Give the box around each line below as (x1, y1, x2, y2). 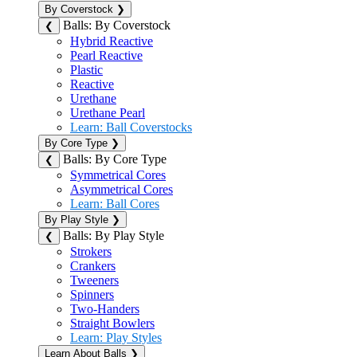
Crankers (70, 258, 116, 273)
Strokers (70, 244, 112, 258)
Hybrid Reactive (70, 33, 153, 48)
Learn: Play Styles (70, 330, 162, 344)
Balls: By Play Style (63, 228, 164, 242)
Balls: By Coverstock (63, 18, 171, 32)
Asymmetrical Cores (70, 182, 173, 196)
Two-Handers (70, 301, 139, 316)
